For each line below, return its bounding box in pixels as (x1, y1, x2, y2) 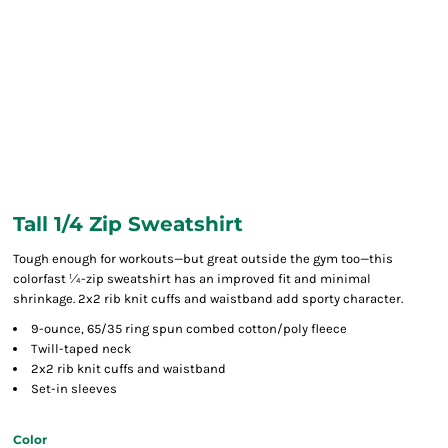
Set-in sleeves (31, 381, 117, 396)
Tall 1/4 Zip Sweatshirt (13, 212, 243, 236)
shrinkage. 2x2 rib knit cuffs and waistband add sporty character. (13, 291, 403, 306)
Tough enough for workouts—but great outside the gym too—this (13, 251, 393, 266)
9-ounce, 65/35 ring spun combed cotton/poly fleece (31, 321, 347, 336)
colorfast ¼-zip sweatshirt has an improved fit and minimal (13, 271, 371, 286)
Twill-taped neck (31, 341, 131, 356)
